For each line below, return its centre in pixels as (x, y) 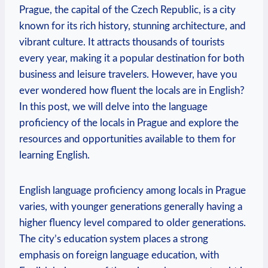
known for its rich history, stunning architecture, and (133, 26)
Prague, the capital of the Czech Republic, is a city (127, 10)
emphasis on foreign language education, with (119, 255)
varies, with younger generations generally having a (131, 207)
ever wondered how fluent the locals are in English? (132, 91)
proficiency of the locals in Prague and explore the (129, 123)
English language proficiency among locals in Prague (133, 191)
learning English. (54, 156)
